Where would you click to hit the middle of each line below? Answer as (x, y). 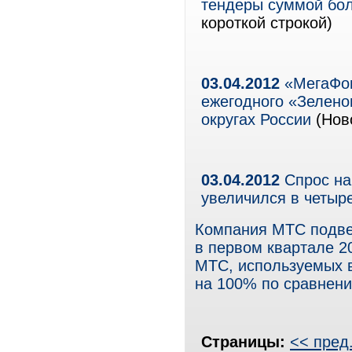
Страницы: (246, 342)
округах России (256, 119)
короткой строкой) (267, 23)
